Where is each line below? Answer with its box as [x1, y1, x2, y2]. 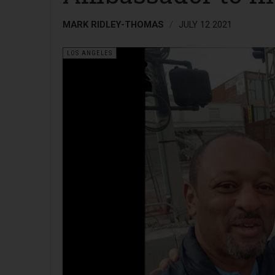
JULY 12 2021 [179, 19, 232, 30]
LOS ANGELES [67, 49, 112, 57]
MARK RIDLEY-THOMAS [63, 19, 164, 30]
